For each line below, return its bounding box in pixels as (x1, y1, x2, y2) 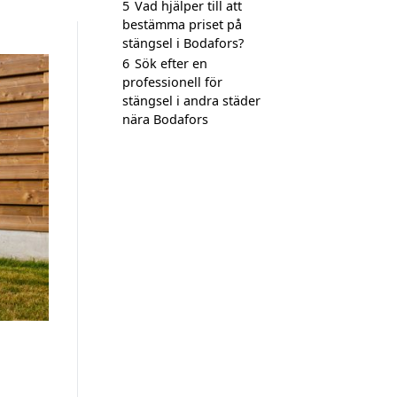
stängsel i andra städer (122, 92, 261, 109)
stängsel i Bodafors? (122, 35, 244, 51)
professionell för (122, 74, 222, 90)
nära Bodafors (122, 111, 208, 128)
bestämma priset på (122, 16, 242, 33)
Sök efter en (135, 55, 207, 72)
